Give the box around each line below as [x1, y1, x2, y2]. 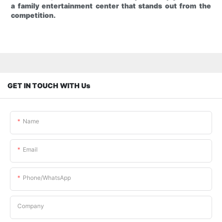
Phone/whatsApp [23, 173, 71, 181]
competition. [11, 11, 56, 20]
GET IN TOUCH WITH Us [7, 81, 90, 90]
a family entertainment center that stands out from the [11, 1, 211, 10]
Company [17, 202, 44, 210]
